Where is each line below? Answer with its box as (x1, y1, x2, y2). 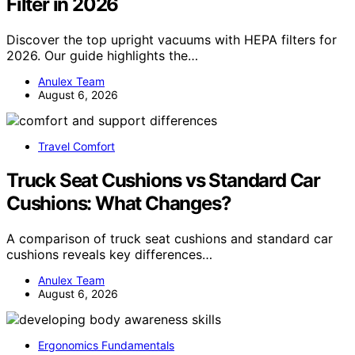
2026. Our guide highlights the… (6, 47, 198, 63)
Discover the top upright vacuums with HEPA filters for (6, 31, 337, 48)
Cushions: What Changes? (6, 191, 231, 215)
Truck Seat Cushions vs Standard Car (6, 168, 320, 192)
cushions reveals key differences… (6, 246, 212, 262)
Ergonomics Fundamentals (38, 338, 174, 352)
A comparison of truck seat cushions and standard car (6, 230, 333, 246)
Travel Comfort (38, 139, 115, 153)
